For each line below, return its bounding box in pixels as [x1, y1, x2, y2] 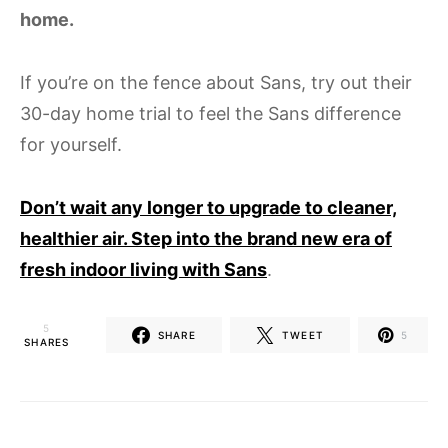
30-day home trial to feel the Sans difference [20, 102, 401, 124]
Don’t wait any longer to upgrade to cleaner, [20, 196, 397, 218]
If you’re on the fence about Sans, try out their [20, 71, 412, 93]
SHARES [24, 335, 70, 348]
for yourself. [20, 133, 122, 155]
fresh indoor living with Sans [20, 258, 267, 280]
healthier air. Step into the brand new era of [20, 227, 392, 249]
